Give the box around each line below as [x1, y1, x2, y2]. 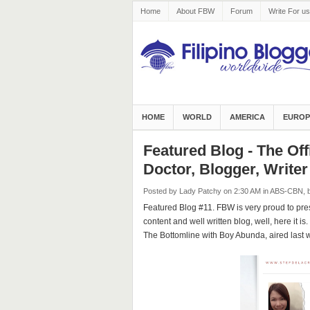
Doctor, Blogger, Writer [143, 161, 308, 178]
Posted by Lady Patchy [143, 187, 221, 195]
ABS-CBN [269, 187, 303, 195]
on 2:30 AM [223, 187, 261, 195]
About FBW [176, 7, 215, 15]
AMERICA [229, 113, 265, 121]
